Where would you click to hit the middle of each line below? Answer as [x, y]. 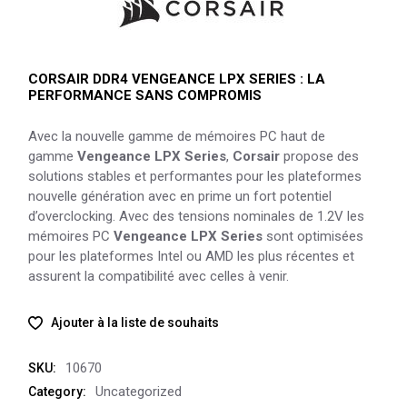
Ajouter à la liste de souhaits [135, 322]
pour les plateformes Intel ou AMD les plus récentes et [192, 256]
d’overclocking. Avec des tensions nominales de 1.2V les [197, 216]
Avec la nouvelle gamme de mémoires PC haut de [177, 136]
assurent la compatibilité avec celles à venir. [159, 276]
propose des [322, 156]
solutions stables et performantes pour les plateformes [195, 176]
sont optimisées [313, 236]
